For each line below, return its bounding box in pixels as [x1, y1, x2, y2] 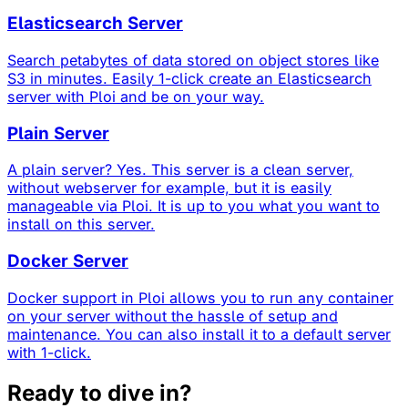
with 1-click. [7, 342, 91, 362]
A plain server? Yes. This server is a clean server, [7, 160, 353, 179]
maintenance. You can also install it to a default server [7, 324, 391, 343]
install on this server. [7, 215, 155, 234]
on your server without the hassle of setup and [7, 306, 338, 325]
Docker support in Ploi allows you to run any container [7, 288, 393, 307]
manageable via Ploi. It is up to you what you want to [7, 197, 380, 216]
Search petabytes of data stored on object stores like [7, 50, 379, 69]
